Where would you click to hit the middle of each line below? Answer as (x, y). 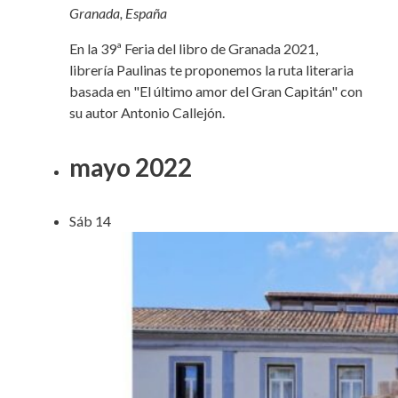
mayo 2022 (131, 167)
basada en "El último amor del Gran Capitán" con (216, 92)
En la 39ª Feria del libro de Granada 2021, (194, 49)
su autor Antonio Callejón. (147, 113)
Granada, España (118, 13)
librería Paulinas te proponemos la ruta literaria (211, 70)
